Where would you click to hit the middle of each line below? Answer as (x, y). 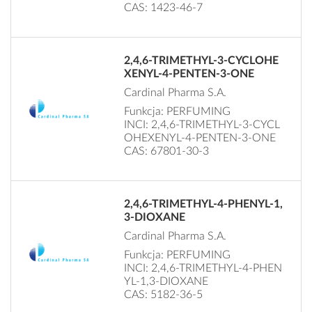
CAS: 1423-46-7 (164, 7)
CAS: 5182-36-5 (164, 294)
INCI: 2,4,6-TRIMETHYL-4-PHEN (203, 268)
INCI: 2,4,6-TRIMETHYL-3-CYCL (202, 124)
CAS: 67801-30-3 (167, 151)
